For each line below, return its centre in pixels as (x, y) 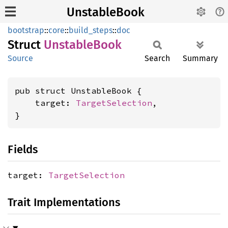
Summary (200, 58)
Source (20, 58)
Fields (23, 149)
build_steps (91, 30)
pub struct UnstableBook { (78, 91)
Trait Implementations (64, 202)
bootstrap (26, 30)
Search (157, 58)
